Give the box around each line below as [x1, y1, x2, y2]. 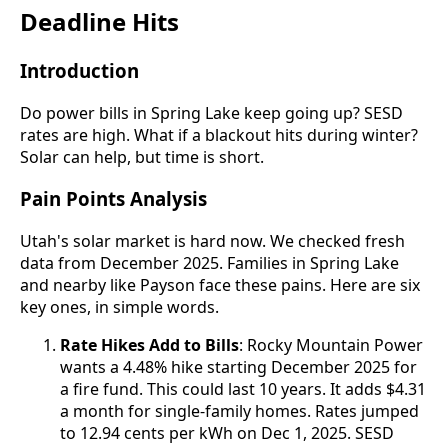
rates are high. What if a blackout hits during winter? [20, 123, 418, 146]
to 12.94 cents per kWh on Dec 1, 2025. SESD [60, 421, 394, 444]
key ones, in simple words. [20, 295, 219, 318]
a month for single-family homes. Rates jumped [60, 399, 419, 422]
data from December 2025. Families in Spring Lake [20, 251, 399, 274]
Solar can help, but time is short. [20, 145, 264, 168]
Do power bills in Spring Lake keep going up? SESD [20, 101, 403, 124]
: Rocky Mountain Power [239, 333, 423, 356]
